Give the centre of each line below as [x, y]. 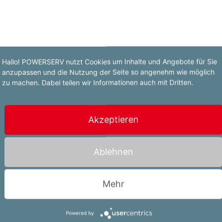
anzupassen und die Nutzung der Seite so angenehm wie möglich [108, 72]
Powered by [80, 213]
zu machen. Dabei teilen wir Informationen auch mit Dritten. [98, 82]
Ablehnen [113, 151]
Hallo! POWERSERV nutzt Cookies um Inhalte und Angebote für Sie [110, 61]
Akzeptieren [113, 119]
